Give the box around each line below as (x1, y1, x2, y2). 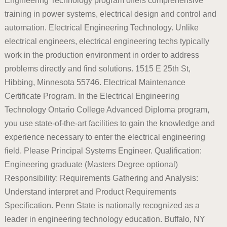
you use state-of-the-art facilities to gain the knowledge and (4, 119, 215, 128)
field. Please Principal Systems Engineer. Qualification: (4, 146, 202, 155)
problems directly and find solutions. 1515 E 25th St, (4, 64, 191, 73)
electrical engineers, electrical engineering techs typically (4, 37, 209, 46)
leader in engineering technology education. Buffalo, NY (4, 215, 205, 223)
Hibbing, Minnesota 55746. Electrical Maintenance (4, 78, 185, 87)
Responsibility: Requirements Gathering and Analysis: (4, 174, 198, 182)
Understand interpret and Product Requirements (4, 187, 176, 196)
